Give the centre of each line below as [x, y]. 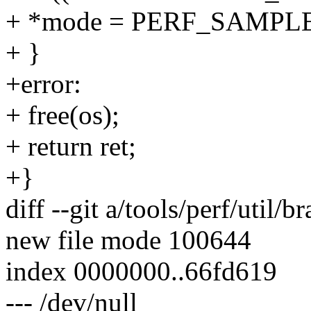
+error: [43, 84]
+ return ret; [71, 146]
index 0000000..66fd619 [141, 271]
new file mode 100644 [128, 240]
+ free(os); [62, 115]
